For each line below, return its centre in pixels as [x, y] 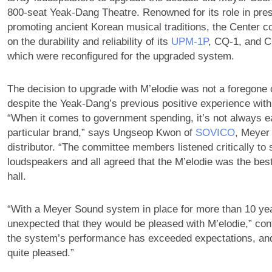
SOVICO [215, 133]
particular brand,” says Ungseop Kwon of [101, 133]
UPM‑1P [189, 42]
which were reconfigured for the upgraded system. [121, 56]
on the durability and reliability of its [89, 42]
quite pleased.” [40, 253]
